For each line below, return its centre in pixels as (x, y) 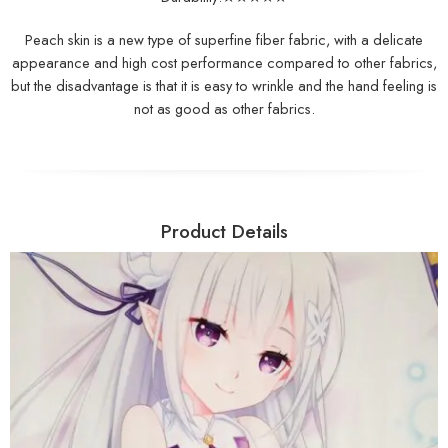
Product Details (224, 231)
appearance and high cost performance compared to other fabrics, (224, 62)
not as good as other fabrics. (224, 108)
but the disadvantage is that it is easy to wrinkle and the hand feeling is (224, 85)
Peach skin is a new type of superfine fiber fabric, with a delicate (224, 39)
